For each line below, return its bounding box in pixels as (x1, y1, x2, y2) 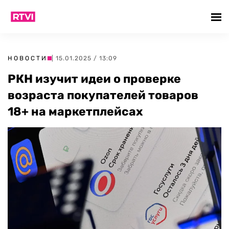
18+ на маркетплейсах (8, 104, 143, 119)
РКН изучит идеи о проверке (8, 72, 181, 86)
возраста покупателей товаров (8, 88, 198, 102)
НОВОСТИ (8, 55, 48, 62)
